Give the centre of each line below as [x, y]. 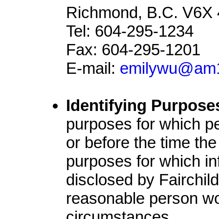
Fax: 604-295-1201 [133, 50]
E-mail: [93, 68]
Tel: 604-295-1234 [130, 31]
